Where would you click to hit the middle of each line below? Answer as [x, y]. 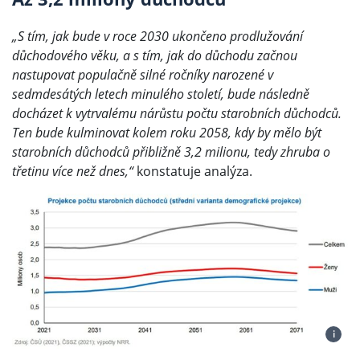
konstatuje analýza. [194, 172]
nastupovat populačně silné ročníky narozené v [143, 75]
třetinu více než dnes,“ [74, 172]
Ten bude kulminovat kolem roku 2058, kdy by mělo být [167, 133]
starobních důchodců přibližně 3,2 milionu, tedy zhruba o [171, 152]
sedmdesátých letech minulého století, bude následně [161, 94]
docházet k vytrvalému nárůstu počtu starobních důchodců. [177, 114]
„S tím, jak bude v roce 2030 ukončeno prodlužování [157, 37]
